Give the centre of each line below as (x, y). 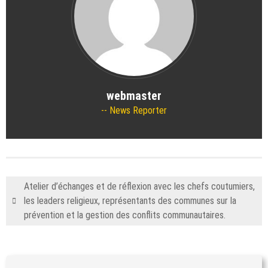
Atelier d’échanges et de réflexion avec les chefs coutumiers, (139, 186)
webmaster (134, 95)
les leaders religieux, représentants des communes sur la (130, 200)
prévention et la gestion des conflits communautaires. (125, 215)
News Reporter (137, 110)
